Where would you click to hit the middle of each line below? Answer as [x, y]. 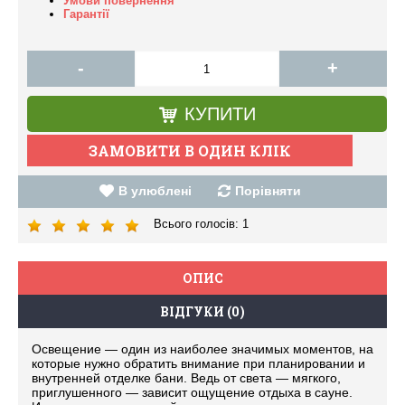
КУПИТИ [220, 114]
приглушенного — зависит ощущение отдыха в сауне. [192, 392]
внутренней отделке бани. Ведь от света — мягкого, [186, 378]
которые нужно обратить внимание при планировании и [198, 363]
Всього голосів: [198, 224]
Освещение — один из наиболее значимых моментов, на [202, 349]
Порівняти [268, 191]
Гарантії [86, 14]
